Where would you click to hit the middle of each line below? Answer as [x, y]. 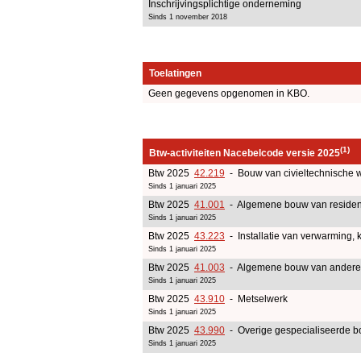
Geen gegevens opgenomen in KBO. [229, 93]
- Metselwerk [256, 299]
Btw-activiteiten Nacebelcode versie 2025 [245, 153]
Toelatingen [175, 73]
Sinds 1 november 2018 [188, 17]
